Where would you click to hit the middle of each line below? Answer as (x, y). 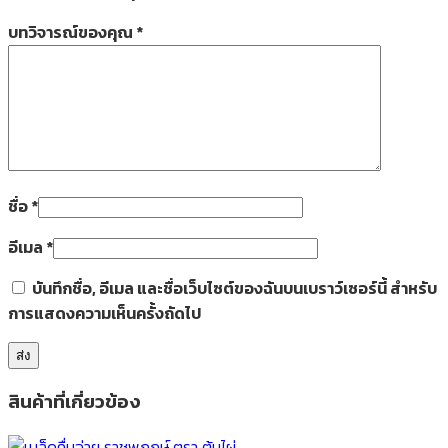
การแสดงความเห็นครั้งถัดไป (104, 312)
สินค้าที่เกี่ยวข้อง (74, 401)
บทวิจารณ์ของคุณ (72, 31)
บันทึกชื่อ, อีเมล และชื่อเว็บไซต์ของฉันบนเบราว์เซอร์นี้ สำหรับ (234, 287)
